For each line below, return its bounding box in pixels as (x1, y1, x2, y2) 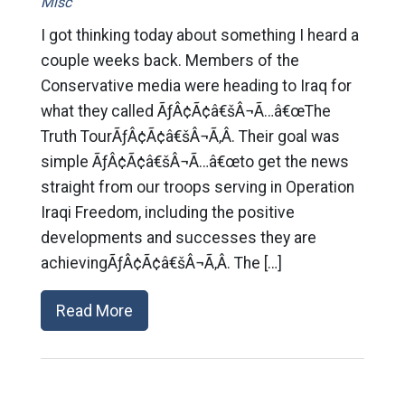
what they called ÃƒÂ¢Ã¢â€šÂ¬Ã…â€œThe (40, 102, 331, 120)
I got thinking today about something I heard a (40, 26, 359, 44)
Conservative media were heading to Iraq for (40, 77, 352, 95)
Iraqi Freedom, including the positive (40, 203, 295, 221)
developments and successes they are (40, 229, 316, 247)
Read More (55, 301, 133, 320)
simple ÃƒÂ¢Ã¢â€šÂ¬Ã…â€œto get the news (40, 153, 349, 171)
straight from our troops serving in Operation (40, 178, 354, 196)
